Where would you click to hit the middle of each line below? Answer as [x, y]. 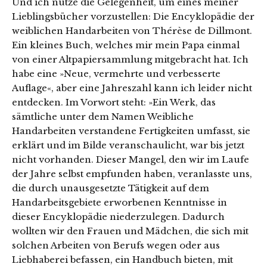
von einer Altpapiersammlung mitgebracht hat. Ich [130, 60]
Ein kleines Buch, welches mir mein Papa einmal [126, 45]
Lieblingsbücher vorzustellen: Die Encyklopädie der [133, 17]
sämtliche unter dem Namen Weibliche [103, 117]
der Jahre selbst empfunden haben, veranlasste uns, [132, 174]
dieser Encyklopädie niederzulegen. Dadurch [118, 217]
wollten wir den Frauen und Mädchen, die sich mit [130, 231]
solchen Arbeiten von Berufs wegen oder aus [116, 246]
